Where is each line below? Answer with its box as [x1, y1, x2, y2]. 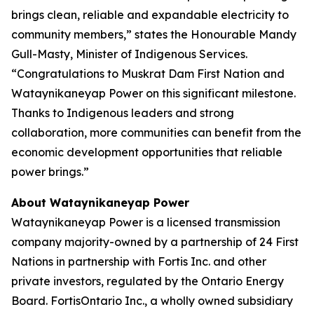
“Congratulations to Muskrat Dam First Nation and [11, 67, 285, 81]
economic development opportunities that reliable [11, 145, 282, 159]
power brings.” [11, 165, 89, 179]
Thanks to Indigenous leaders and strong [11, 106, 234, 120]
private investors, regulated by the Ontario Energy [11, 274, 284, 288]
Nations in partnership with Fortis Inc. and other [11, 254, 266, 268]
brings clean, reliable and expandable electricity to [11, 8, 289, 22]
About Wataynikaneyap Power [11, 196, 189, 210]
